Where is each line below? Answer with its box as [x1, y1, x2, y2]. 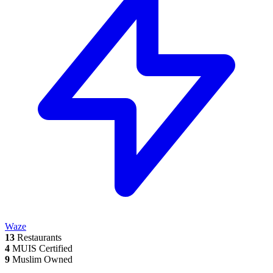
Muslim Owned [10, 254, 73, 264]
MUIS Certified [10, 243, 73, 253]
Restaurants [15, 232, 62, 243]
